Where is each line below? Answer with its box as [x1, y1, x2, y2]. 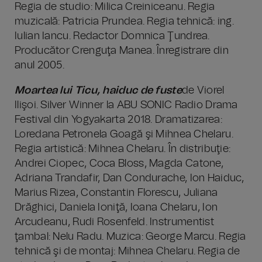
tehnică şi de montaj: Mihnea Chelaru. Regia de [15, 246, 240, 257]
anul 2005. [15, 60, 65, 71]
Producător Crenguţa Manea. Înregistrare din [15, 46, 229, 56]
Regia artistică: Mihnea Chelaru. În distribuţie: [15, 144, 231, 154]
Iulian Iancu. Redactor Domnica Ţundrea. [15, 31, 210, 42]
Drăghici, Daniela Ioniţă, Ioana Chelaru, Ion [15, 202, 218, 213]
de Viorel [181, 85, 225, 96]
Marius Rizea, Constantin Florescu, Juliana [15, 188, 218, 198]
